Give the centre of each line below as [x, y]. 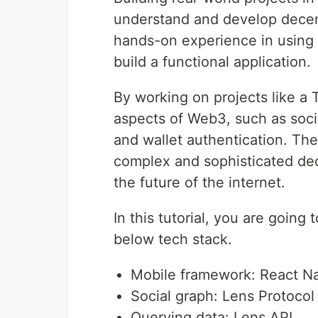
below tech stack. [173, 240]
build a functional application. [212, 62]
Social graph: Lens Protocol [223, 296]
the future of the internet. [199, 183]
